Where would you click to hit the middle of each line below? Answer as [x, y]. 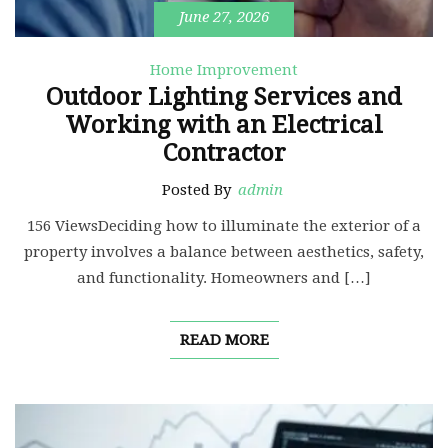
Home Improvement [224, 70]
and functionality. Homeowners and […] [224, 278]
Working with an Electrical [224, 125]
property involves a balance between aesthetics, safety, [224, 252]
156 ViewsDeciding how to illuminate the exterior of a [224, 226]
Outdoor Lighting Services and [224, 97]
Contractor [224, 153]
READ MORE [224, 340]
